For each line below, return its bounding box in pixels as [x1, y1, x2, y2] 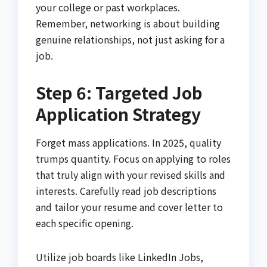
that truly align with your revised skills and [36, 167, 225, 182]
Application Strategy [36, 101, 201, 126]
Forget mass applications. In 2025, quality [36, 135, 221, 150]
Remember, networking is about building [36, 15, 220, 30]
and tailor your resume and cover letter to [36, 200, 223, 215]
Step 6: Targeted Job [36, 80, 203, 104]
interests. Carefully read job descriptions [36, 184, 216, 198]
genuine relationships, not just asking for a [36, 32, 225, 46]
